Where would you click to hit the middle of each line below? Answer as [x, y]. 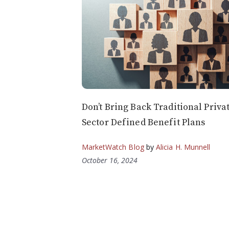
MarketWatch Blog [113, 147]
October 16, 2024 [110, 160]
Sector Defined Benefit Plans [144, 122]
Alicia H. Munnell [183, 147]
